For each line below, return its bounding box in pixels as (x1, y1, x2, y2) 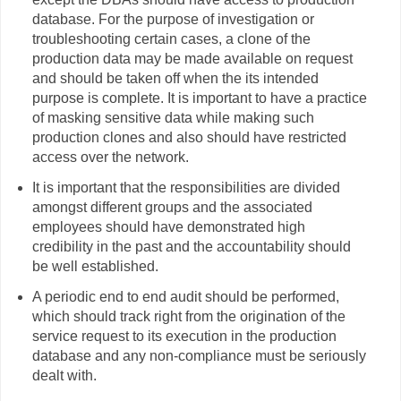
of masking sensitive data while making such (31, 109, 314, 125)
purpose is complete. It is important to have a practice (31, 90, 367, 106)
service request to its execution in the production (31, 328, 337, 344)
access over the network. (31, 149, 189, 165)
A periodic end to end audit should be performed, (31, 288, 339, 304)
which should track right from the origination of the (31, 308, 346, 324)
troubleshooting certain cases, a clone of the (31, 30, 311, 47)
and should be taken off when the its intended (31, 70, 319, 86)
